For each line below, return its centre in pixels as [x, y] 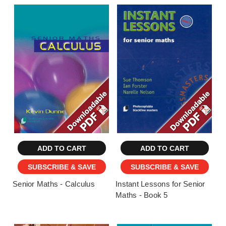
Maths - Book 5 [142, 195]
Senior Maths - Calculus [54, 184]
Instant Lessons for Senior [160, 184]
